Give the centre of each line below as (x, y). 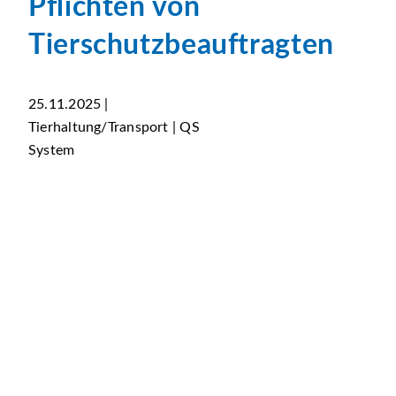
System (52, 150)
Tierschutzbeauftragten (181, 45)
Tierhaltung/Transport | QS (114, 127)
